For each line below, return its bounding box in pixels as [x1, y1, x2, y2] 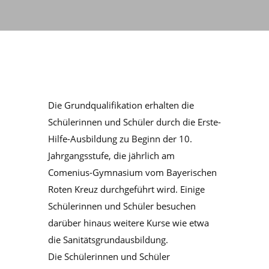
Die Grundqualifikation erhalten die [48, 99, 194, 111]
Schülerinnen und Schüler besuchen [48, 200, 196, 212]
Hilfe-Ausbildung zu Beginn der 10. [48, 133, 192, 145]
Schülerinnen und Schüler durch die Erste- [48, 116, 221, 128]
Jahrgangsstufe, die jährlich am [48, 150, 175, 162]
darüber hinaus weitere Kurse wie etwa [48, 217, 209, 229]
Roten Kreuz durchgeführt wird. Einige [48, 183, 205, 195]
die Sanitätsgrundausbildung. [48, 234, 168, 246]
